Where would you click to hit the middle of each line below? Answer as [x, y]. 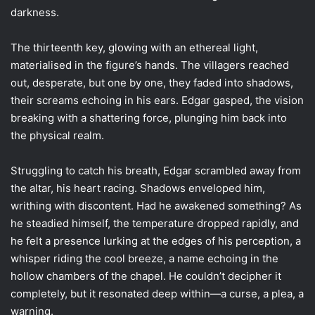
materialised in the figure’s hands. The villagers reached [150, 65]
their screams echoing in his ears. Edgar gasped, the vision [157, 100]
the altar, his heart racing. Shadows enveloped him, [138, 188]
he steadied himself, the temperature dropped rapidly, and [155, 223]
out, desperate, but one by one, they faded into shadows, [152, 82]
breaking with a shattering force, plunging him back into [149, 117]
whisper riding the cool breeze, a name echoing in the [144, 258]
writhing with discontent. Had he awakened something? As [156, 205]
